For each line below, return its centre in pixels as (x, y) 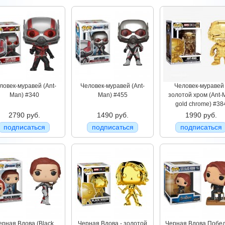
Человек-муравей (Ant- (113, 86)
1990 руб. (201, 115)
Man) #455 (113, 95)
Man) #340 (24, 95)
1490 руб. (113, 115)
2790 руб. (24, 115)
